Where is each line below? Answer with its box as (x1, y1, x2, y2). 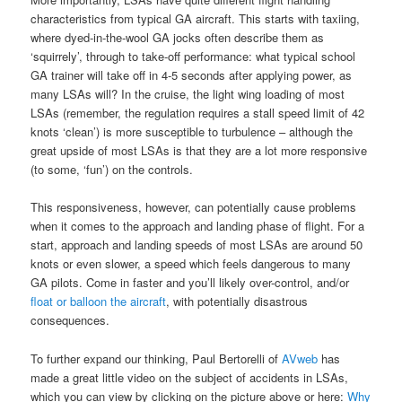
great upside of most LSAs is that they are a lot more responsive (31, 142, 368, 160)
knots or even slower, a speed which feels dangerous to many (31, 255, 352, 273)
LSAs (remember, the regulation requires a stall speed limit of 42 (31, 104, 365, 122)
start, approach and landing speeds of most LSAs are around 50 (31, 236, 363, 254)
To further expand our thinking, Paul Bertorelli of (31, 349, 283, 367)
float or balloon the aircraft (31, 293, 167, 310)
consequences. (31, 311, 110, 329)
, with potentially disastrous (166, 293, 309, 310)
